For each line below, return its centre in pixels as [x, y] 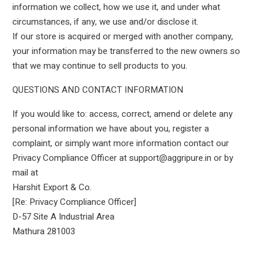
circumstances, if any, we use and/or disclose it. [105, 22]
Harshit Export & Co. [52, 187]
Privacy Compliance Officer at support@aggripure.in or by [122, 158]
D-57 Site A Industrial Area [63, 217]
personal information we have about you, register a [110, 129]
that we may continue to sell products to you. [100, 66]
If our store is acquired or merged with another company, [122, 36]
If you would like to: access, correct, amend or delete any [122, 114]
